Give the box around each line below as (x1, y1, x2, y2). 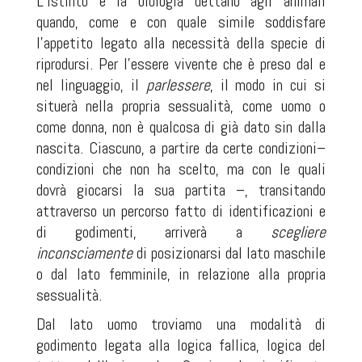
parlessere (145, 74, 210, 96)
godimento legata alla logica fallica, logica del (36, 335, 326, 356)
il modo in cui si (220, 74, 326, 96)
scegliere (271, 221, 326, 243)
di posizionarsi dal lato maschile (132, 242, 326, 264)
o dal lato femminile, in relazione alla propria (36, 263, 326, 285)
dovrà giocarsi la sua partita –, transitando (36, 179, 326, 201)
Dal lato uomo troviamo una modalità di (36, 314, 326, 335)
